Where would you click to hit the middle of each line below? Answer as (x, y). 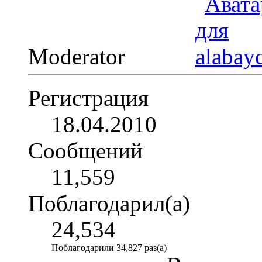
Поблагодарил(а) (109, 203)
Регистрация (88, 98)
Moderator (80, 56)
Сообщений (85, 150)
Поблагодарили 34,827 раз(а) (109, 247)
